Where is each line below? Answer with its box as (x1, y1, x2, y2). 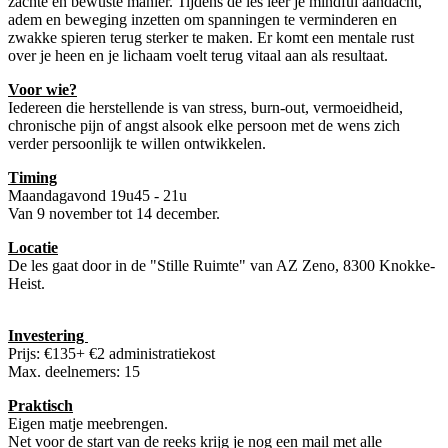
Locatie (8, 238, 58, 256)
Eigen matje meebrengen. (8, 414, 168, 432)
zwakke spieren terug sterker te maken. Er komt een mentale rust (8, 28, 414, 46)
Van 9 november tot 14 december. (8, 204, 220, 222)
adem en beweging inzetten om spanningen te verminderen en (8, 10, 397, 28)
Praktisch (8, 396, 73, 414)
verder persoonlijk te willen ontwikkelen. (8, 134, 266, 152)
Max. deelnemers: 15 (8, 362, 140, 380)
